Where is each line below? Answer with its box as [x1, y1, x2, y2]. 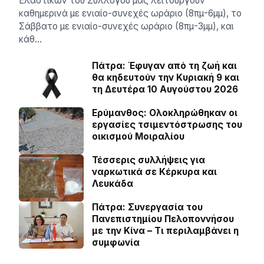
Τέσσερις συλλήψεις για [92, 154, 205, 166]
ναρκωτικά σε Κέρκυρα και [92, 166, 217, 178]
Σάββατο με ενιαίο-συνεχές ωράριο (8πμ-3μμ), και [19, 21, 234, 32]
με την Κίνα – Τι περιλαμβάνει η [92, 225, 239, 237]
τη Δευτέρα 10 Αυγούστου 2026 [92, 84, 238, 95]
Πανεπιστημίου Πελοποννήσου [92, 213, 234, 225]
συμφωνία [92, 237, 140, 249]
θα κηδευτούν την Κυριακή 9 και [92, 72, 239, 84]
